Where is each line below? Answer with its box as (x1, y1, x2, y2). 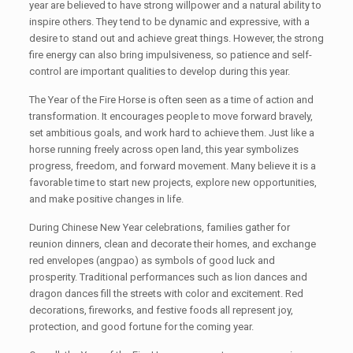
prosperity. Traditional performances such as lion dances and (28, 271, 307, 283)
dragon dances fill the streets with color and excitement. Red (28, 288, 303, 299)
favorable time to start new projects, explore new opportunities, (28, 176, 317, 188)
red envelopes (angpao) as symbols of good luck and (28, 255, 275, 266)
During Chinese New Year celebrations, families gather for (28, 221, 290, 233)
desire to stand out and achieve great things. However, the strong (28, 32, 324, 44)
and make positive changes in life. (28, 193, 184, 205)
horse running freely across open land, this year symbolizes (28, 143, 299, 155)
